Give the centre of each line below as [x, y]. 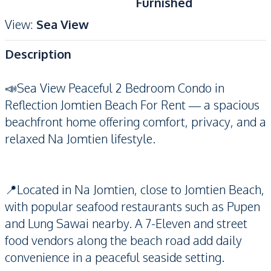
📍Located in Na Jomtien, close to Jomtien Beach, [135, 189]
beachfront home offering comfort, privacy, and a [135, 122]
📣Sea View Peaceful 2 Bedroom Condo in [115, 88]
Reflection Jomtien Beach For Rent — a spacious [132, 105]
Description [38, 54]
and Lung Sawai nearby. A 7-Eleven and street [126, 223]
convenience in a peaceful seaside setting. [115, 257]
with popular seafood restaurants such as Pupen [132, 206]
